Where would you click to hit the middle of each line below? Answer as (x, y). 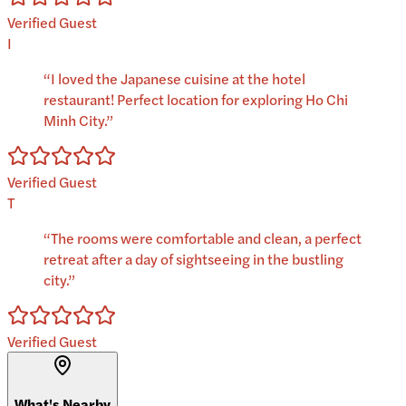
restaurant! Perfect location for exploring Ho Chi (196, 100)
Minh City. (75, 121)
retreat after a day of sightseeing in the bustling (193, 259)
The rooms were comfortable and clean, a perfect (206, 238)
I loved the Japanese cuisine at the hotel (178, 79)
